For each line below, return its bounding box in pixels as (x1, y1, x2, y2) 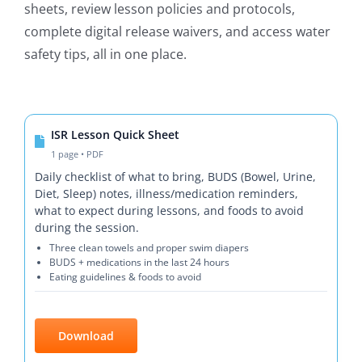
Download (57, 328, 114, 344)
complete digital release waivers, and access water (24, 23, 330, 41)
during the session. (34, 220, 139, 236)
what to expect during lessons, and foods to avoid (34, 203, 304, 219)
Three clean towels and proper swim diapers (48, 241, 249, 255)
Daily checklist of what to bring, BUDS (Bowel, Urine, (34, 169, 316, 185)
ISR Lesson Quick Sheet (50, 127, 179, 143)
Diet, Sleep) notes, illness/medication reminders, (34, 186, 298, 202)
